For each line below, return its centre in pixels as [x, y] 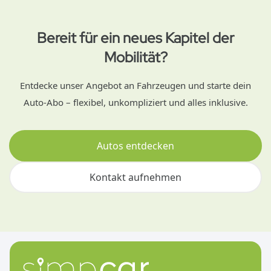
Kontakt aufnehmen [135, 177]
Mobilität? [135, 57]
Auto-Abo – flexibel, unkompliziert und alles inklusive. [135, 102]
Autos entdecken [135, 146]
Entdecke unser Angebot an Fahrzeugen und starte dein [135, 85]
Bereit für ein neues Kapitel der [135, 38]
